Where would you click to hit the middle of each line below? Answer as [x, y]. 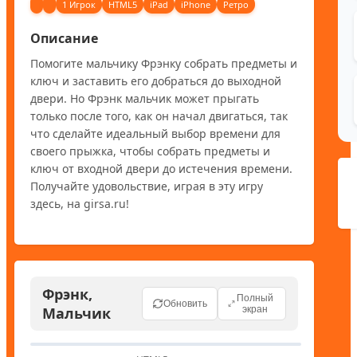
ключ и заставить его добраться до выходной [156, 80]
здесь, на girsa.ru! [80, 203]
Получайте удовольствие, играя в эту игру [147, 186]
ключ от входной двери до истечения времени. [161, 168]
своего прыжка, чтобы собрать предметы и [150, 151]
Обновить [185, 303]
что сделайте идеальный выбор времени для [155, 133]
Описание [64, 38]
